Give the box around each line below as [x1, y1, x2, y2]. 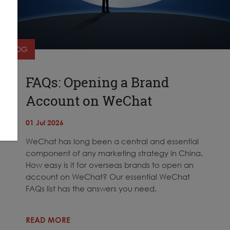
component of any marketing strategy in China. [26, 148, 203, 158]
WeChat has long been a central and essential [26, 136, 199, 146]
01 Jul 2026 [26, 118, 64, 127]
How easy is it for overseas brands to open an [26, 160, 194, 169]
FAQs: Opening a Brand [26, 73, 169, 91]
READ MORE [26, 215, 70, 224]
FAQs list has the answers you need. [26, 183, 157, 193]
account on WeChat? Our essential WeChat [26, 171, 190, 181]
